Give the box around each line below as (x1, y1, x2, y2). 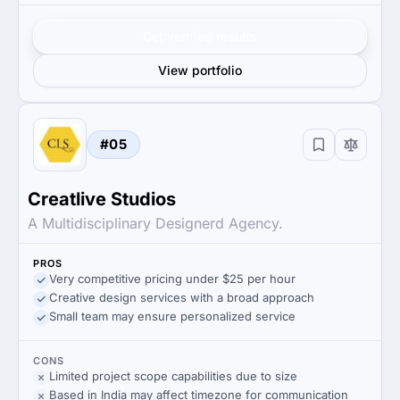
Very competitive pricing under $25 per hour (49, 271, 296, 286)
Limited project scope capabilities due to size (49, 369, 297, 383)
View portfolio (158, 62, 242, 78)
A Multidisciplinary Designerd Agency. (28, 214, 283, 232)
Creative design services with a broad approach (49, 290, 314, 304)
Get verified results (143, 29, 257, 44)
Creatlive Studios (28, 188, 176, 210)
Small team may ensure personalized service (49, 309, 296, 323)
